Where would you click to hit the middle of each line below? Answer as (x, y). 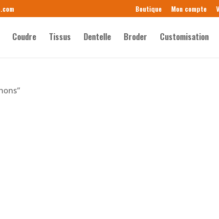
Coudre (24, 36)
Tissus (60, 36)
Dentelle (98, 36)
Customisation (185, 36)
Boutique (148, 8)
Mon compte (189, 8)
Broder (136, 36)
